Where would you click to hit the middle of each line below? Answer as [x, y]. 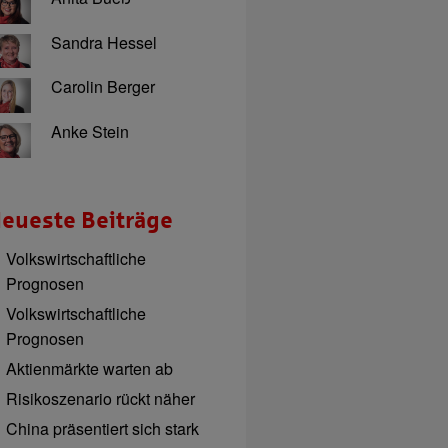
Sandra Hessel [103, 42]
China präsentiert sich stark [102, 428]
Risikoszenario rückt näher [100, 398]
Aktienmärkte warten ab [89, 368]
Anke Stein [89, 131]
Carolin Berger [102, 87]
